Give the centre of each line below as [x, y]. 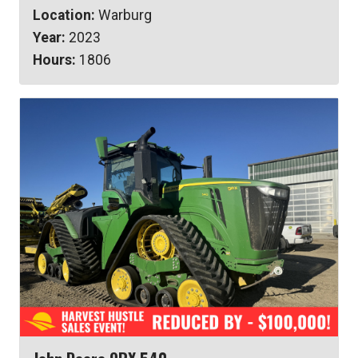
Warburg [123, 15]
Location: [64, 15]
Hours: [54, 60]
